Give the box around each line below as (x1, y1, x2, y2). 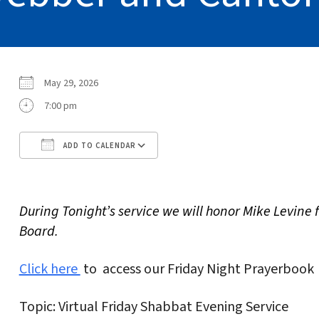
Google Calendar (186, 164, 258, 179)
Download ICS (43, 164, 102, 179)
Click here (19, 258, 80, 279)
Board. (19, 221, 58, 241)
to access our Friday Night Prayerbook (80, 258, 314, 279)
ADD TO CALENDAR (61, 140, 136, 151)
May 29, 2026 (43, 75, 107, 90)
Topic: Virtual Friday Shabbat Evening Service (19, 296, 288, 317)
